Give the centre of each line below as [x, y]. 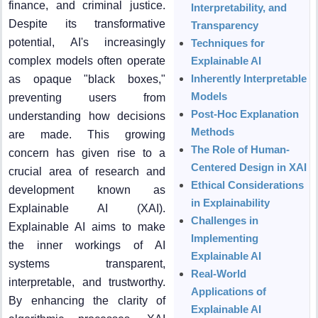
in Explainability [231, 202]
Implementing [225, 238]
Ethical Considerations [248, 185]
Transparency [225, 25]
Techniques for [228, 43]
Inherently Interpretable [249, 78]
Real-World [219, 273]
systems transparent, [87, 263]
